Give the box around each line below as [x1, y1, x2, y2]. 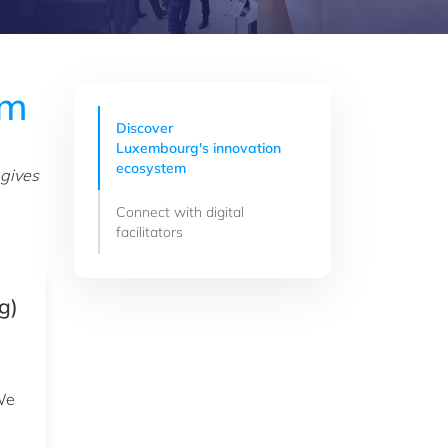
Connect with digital [116, 203, 245, 221]
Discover [116, 119, 174, 137]
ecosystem [116, 159, 187, 177]
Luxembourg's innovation [116, 139, 282, 157]
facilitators [116, 223, 184, 241]
